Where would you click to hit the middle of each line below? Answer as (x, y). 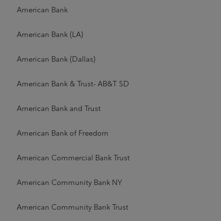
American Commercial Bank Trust (73, 158)
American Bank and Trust (58, 109)
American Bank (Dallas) (56, 59)
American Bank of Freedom (62, 133)
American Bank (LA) (50, 35)
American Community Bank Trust (72, 207)
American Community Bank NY (69, 183)
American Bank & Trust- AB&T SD (73, 84)
